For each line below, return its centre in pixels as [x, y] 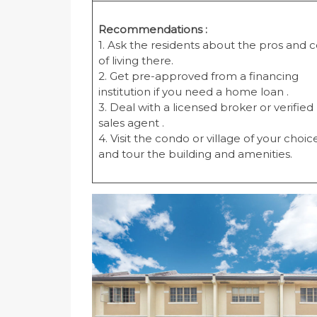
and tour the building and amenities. [195, 154]
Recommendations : [152, 30]
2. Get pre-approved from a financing [198, 76]
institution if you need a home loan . [193, 92]
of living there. [136, 61]
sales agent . [131, 123]
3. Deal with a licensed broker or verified [206, 108]
